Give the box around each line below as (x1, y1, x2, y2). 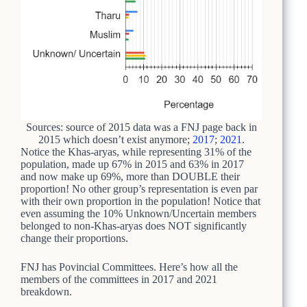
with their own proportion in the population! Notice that (21, 195, 260, 207)
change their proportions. (21, 232, 128, 244)
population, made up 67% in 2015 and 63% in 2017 (21, 158, 244, 170)
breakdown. (21, 285, 72, 297)
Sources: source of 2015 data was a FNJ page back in (25, 121, 257, 133)
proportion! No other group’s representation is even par (21, 182, 258, 195)
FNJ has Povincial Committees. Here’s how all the (21, 260, 238, 273)
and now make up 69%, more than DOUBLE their (21, 170, 240, 182)
